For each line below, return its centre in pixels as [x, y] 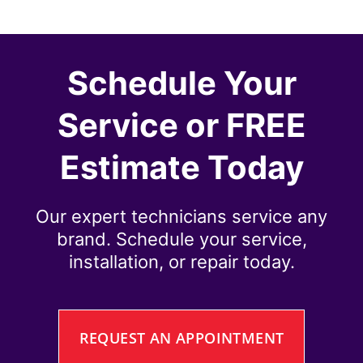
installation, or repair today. [181, 261]
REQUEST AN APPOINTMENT [181, 337]
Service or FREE [181, 125]
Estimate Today [181, 167]
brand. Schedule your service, [181, 239]
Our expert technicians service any [181, 216]
